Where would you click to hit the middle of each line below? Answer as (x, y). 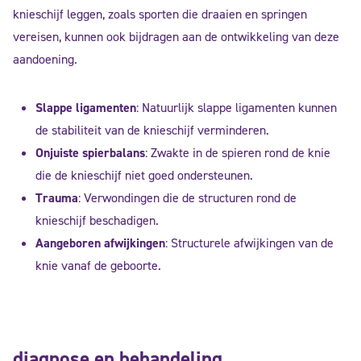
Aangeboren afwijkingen (100, 243)
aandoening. (45, 60)
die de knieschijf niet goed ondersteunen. (144, 176)
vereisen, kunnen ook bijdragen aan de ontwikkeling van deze (176, 37)
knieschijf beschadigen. (97, 221)
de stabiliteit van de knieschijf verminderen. (152, 131)
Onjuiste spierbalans (90, 153)
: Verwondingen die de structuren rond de (187, 198)
